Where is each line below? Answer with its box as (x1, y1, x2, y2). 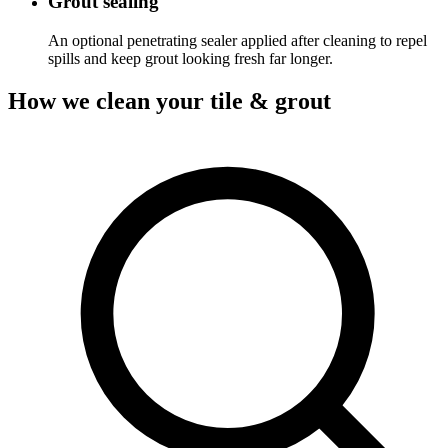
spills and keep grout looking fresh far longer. (48, 49, 333, 67)
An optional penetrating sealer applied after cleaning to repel (48, 31, 427, 49)
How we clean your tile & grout (8, 87, 331, 114)
